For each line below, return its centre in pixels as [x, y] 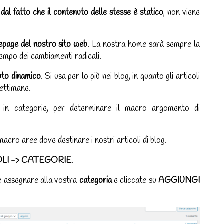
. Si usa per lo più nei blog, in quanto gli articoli [120, 77]
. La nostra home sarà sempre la [144, 45]
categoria [95, 181]
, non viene [182, 13]
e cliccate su [135, 181]
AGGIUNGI [179, 181]
